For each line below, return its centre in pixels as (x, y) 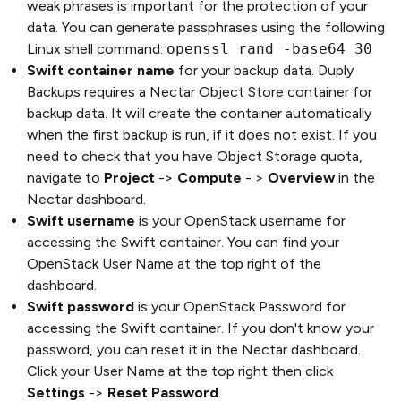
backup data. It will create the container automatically (199, 114)
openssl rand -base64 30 (269, 49)
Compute (209, 178)
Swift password (81, 307)
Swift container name (101, 71)
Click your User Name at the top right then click (180, 371)
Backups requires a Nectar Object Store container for (200, 92)
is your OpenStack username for (240, 221)
